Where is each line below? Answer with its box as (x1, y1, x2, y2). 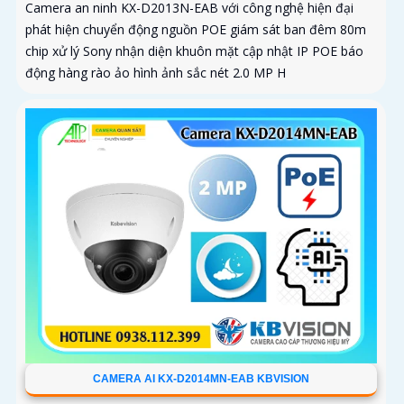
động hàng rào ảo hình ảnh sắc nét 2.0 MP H (25, 64, 286, 82)
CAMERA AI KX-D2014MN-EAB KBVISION (92, 372, 309, 386)
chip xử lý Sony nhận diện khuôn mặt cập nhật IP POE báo (25, 42, 363, 60)
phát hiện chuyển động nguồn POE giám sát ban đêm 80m (25, 21, 366, 39)
